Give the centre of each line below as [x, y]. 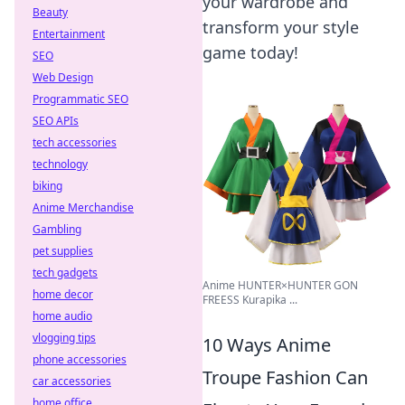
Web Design [63, 77]
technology [60, 164]
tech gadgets [65, 273]
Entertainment [69, 34]
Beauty [50, 12]
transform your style [281, 27]
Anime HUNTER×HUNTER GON [280, 285]
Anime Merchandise [83, 207]
